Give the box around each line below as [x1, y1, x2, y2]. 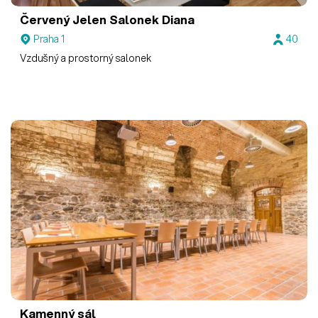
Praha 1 [33, 32, 65, 47]
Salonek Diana [106, 11, 195, 28]
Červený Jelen [20, 11, 107, 28]
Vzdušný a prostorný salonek [20, 51, 152, 66]
